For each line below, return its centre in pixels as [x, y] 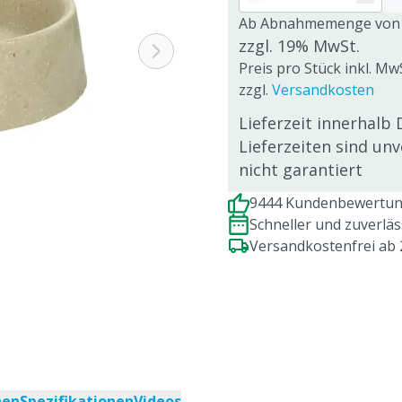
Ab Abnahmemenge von [319, 23]
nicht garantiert [301, 170]
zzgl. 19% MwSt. [299, 46]
